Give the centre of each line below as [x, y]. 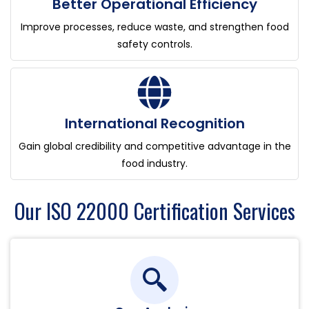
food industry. [154, 164]
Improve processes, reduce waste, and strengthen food [154, 27]
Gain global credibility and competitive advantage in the [154, 147]
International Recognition [154, 124]
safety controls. [154, 44]
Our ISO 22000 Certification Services [154, 210]
